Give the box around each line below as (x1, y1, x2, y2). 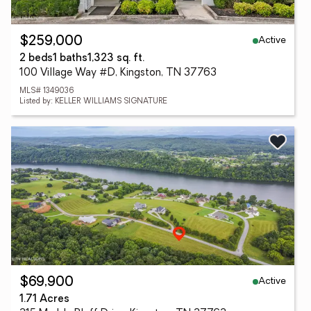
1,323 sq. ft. (87, 53, 144, 64)
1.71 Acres (19, 294, 69, 305)
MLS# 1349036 (19, 87, 74, 95)
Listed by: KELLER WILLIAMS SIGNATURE (19, 98, 167, 106)
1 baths (53, 53, 87, 64)
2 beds (19, 53, 53, 64)
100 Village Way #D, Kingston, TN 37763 (19, 68, 217, 78)
